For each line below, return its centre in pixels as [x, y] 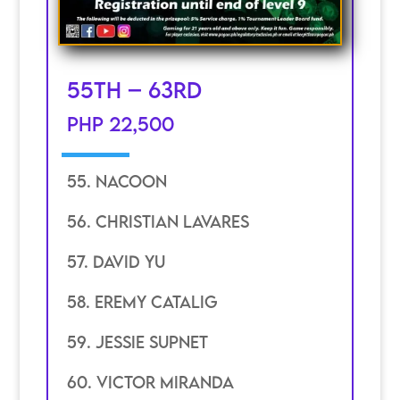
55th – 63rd [134, 90]
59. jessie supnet [137, 342]
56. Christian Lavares [158, 221]
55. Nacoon [117, 181]
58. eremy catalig [142, 301]
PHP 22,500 [120, 123]
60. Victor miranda [150, 382]
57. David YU [116, 261]
